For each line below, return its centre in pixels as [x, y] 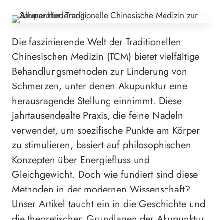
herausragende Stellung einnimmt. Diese [97, 101]
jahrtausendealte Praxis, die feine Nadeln [97, 115]
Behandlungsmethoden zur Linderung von [99, 71]
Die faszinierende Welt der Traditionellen [96, 42]
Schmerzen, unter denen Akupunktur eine [99, 86]
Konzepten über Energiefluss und [81, 160]
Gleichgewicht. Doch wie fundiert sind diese [105, 174]
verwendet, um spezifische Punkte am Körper [106, 130]
